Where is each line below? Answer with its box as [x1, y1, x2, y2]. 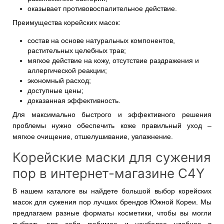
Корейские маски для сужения [12, 149, 211, 165]
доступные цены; [27, 86, 83, 95]
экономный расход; [27, 76, 91, 85]
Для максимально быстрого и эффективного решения [12, 110, 211, 119]
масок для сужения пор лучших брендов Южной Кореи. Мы [12, 198, 211, 206]
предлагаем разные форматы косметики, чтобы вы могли [12, 209, 211, 217]
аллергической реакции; [27, 66, 107, 75]
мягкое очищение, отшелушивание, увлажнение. [12, 132, 173, 141]
